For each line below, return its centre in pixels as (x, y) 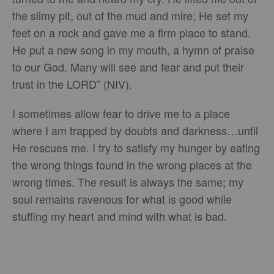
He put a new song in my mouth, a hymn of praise (133, 50)
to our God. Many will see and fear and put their (128, 67)
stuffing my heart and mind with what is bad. (121, 216)
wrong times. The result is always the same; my (128, 182)
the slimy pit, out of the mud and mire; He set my (130, 15)
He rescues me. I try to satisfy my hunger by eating (136, 147)
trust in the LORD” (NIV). (72, 84)
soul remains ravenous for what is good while (122, 199)
